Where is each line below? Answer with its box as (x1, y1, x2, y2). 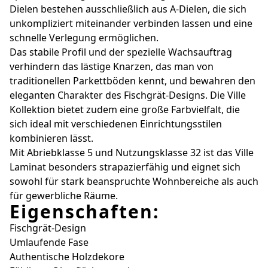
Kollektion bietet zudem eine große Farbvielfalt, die (10, 102, 240, 116)
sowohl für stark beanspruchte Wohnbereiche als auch (10, 174, 258, 188)
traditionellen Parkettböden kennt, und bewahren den (10, 74, 255, 87)
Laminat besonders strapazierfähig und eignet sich (10, 160, 240, 173)
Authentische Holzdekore (10, 249, 124, 263)
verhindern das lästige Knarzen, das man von (10, 59, 214, 73)
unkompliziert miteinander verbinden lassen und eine (10, 16, 252, 30)
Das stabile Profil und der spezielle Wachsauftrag (10, 45, 232, 59)
